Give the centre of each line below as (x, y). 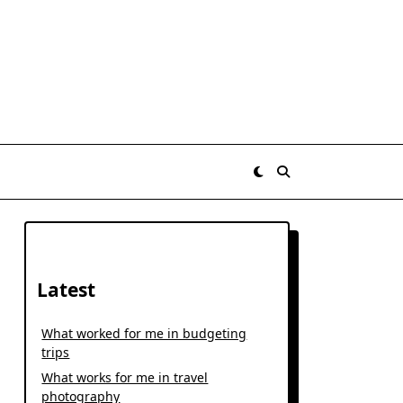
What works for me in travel (125, 377)
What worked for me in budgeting (144, 333)
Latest (67, 290)
